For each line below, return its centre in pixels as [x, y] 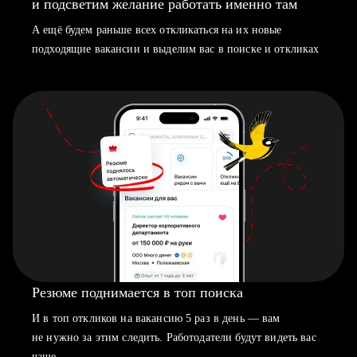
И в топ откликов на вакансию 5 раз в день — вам [156, 318]
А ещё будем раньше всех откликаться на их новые [157, 30]
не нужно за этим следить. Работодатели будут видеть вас [174, 337]
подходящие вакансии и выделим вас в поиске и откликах [176, 49]
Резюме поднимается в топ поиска [137, 292]
